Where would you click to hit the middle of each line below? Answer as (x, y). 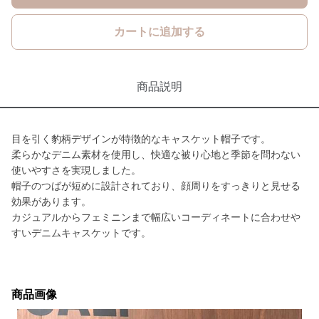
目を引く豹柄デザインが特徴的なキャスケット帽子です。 (141, 139)
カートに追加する (159, 32)
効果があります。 (51, 202)
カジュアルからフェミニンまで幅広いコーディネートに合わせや (156, 217)
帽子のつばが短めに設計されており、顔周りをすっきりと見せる (156, 186)
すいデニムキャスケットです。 (81, 233)
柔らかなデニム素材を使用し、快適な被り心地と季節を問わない (156, 155)
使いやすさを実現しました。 (76, 170)
